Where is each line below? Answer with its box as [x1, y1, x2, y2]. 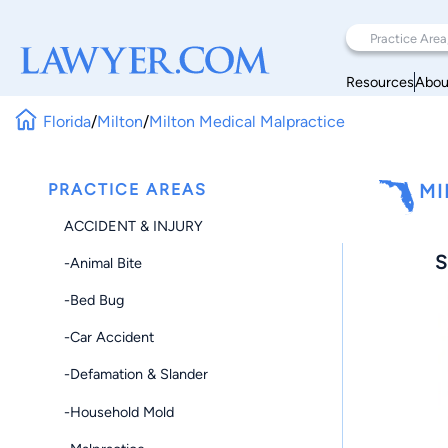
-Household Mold [64, 402, 174, 421]
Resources [346, 72, 414, 91]
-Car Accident [64, 328, 154, 347]
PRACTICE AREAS [48, 180, 207, 199]
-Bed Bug [64, 290, 124, 309]
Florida [43, 111, 92, 131]
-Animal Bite [64, 253, 142, 272]
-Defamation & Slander [64, 365, 208, 384]
